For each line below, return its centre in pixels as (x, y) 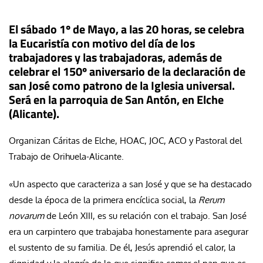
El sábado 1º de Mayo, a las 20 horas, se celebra (127, 29)
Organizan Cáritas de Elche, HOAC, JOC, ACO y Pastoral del (125, 140)
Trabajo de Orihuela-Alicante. (66, 156)
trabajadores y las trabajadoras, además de (115, 57)
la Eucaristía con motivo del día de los (102, 43)
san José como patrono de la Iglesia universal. (122, 85)
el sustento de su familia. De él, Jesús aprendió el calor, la (122, 247)
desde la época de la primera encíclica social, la (104, 200)
